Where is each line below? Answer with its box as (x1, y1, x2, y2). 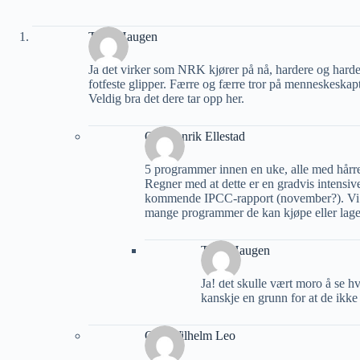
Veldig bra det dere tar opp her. (88, 92, 244, 105)
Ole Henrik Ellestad (145, 129, 245, 143)
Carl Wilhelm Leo (145, 328, 235, 342)
